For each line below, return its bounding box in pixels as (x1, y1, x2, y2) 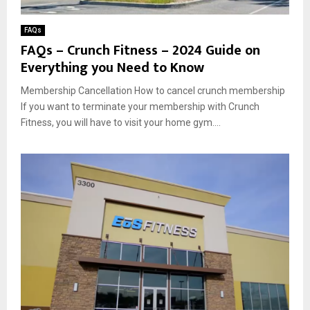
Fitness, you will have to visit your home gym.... (21, 116, 221, 128)
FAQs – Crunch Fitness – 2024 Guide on (21, 38, 260, 62)
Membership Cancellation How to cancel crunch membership (21, 84, 285, 96)
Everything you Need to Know (21, 55, 204, 80)
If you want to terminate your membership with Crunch (21, 100, 259, 112)
